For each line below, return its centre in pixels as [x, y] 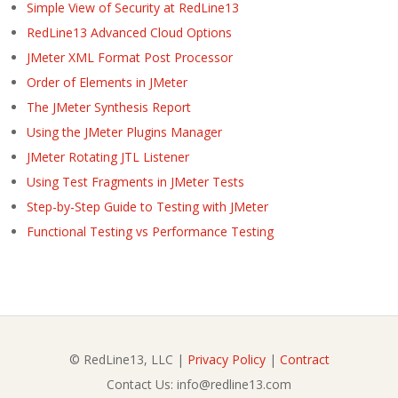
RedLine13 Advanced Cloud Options [129, 32]
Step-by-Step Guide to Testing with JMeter [147, 206]
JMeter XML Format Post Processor [130, 57]
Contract [304, 359]
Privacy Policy [226, 359]
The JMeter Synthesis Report [109, 107]
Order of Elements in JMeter [107, 82]
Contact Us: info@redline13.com [199, 384]
